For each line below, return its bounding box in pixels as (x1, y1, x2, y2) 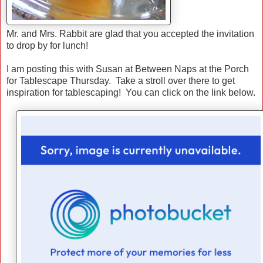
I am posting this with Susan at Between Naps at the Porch (6, 64, 249, 75)
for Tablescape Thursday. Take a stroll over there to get (6, 76, 235, 86)
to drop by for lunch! (6, 41, 88, 51)
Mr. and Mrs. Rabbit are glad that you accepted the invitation (6, 29, 254, 39)
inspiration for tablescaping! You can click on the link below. (6, 87, 255, 98)
